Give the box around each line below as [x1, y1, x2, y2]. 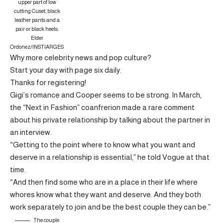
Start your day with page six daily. [10, 66, 121, 74]
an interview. [10, 128, 52, 136]
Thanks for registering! [10, 78, 86, 87]
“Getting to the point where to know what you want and [10, 140, 195, 149]
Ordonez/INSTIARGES [10, 44, 64, 50]
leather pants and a [14, 17, 60, 23]
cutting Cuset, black [13, 8, 60, 14]
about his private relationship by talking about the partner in [10, 115, 210, 124]
